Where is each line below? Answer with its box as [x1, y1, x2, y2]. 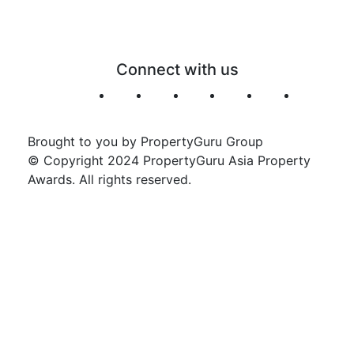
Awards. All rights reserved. [28, 171, 191, 187]
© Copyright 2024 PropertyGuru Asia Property [28, 152, 311, 168]
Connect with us [115, 59, 239, 79]
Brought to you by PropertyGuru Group [28, 133, 263, 149]
